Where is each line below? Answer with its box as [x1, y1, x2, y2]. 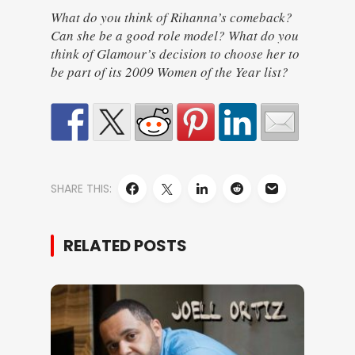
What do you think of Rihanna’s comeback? [51, 8, 292, 26]
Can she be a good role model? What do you [51, 26, 299, 44]
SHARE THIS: [51, 181, 112, 197]
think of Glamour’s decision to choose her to [51, 44, 300, 63]
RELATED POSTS [63, 235, 187, 257]
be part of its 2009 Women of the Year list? [51, 63, 288, 81]
